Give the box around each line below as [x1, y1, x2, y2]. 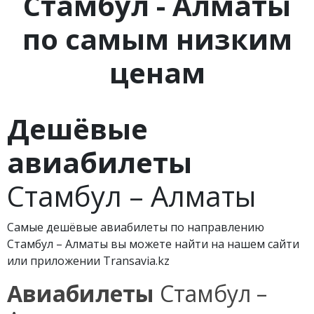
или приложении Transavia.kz [7, 253, 170, 268]
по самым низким [22, 20, 292, 58]
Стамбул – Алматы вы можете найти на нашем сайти [7, 236, 299, 252]
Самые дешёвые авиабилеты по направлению [7, 219, 264, 235]
